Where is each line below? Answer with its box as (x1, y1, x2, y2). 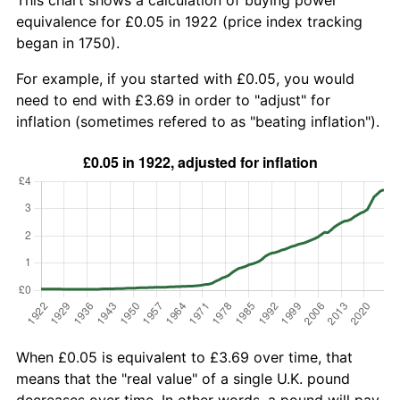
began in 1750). (16, 33, 120, 52)
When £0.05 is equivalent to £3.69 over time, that (16, 347, 353, 366)
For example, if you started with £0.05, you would (16, 69, 354, 87)
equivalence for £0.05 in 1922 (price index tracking (16, 12, 362, 30)
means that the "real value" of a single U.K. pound (16, 369, 350, 387)
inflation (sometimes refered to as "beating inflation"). (16, 112, 379, 130)
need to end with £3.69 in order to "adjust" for (16, 90, 330, 109)
